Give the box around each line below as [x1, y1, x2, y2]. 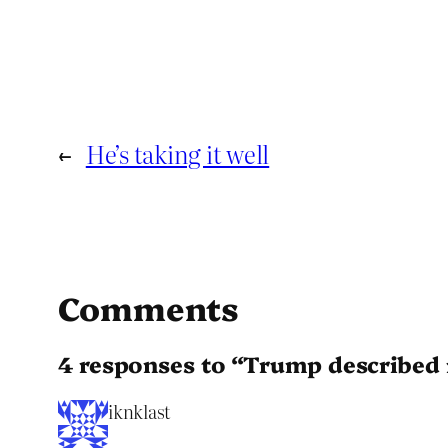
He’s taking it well [85, 136, 270, 172]
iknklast [108, 397, 171, 425]
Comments [58, 285, 240, 330]
